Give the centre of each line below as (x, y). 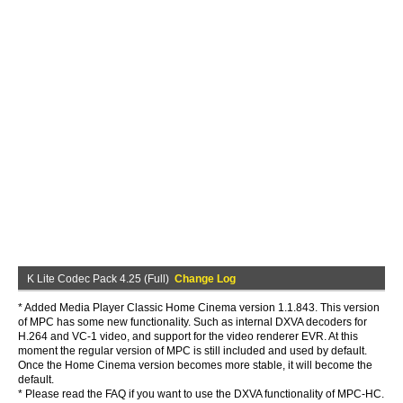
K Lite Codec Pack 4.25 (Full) (101, 279)
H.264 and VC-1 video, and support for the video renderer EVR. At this (188, 336)
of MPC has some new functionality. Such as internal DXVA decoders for (193, 322)
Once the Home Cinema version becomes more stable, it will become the (195, 365)
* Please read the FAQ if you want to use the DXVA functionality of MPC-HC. (201, 394)
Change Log (205, 279)
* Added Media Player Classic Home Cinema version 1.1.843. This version (199, 308)
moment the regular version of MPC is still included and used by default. (193, 351)
